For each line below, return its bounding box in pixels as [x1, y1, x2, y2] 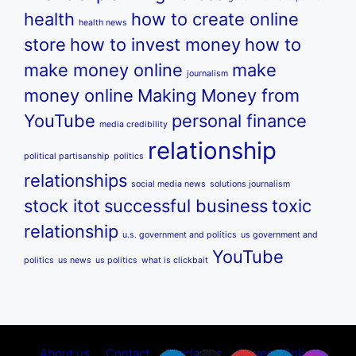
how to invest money [70, 33, 241, 55]
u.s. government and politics [122, 229, 237, 240]
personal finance [172, 110, 307, 131]
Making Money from [137, 84, 300, 106]
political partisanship [24, 150, 110, 161]
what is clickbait [141, 254, 208, 265]
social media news [131, 178, 206, 189]
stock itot [24, 195, 100, 216]
